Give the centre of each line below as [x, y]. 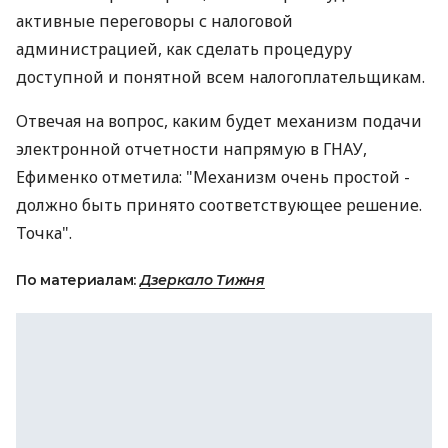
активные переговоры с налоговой [154, 21]
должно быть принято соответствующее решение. [219, 205]
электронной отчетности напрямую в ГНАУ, [191, 149]
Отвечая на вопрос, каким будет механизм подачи [219, 121]
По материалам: [78, 280]
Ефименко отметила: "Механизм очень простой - [213, 177]
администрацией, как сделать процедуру [184, 49]
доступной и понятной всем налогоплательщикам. [220, 77]
